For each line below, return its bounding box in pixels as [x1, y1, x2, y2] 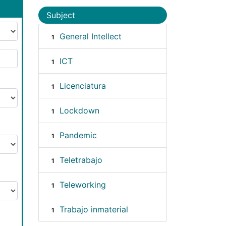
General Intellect [59, 31, 122, 41]
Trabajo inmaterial [59, 204, 128, 214]
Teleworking [59, 179, 106, 190]
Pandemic [59, 130, 97, 140]
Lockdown [59, 105, 99, 116]
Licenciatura [59, 80, 106, 91]
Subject [46, 10, 75, 20]
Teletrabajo [59, 154, 102, 165]
